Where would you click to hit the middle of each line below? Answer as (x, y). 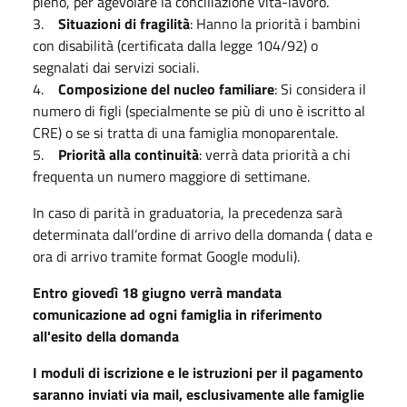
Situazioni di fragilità (124, 23)
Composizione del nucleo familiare (166, 89)
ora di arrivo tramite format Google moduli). (166, 256)
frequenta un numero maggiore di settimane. (171, 176)
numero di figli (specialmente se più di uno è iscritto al (199, 110)
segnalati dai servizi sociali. (116, 67)
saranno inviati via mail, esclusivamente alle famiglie (199, 394)
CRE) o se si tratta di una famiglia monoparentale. (185, 132)
